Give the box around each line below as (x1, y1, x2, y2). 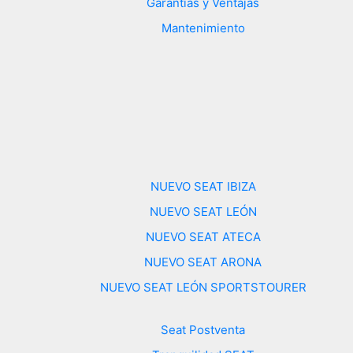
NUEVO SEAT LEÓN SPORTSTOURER (99, 279, 307, 295)
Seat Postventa (161, 321, 246, 337)
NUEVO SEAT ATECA (145, 229, 261, 244)
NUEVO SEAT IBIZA (150, 178, 256, 194)
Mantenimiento (161, 20, 245, 35)
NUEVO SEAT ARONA (144, 254, 262, 269)
